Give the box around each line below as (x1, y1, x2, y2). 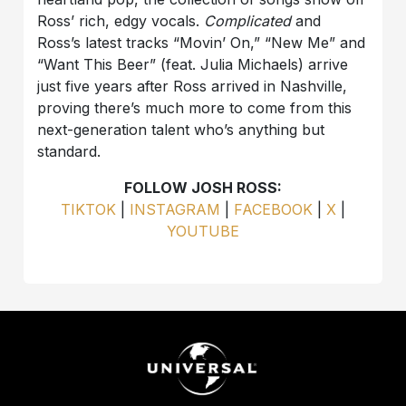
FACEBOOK (229, 200, 313, 219)
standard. (37, 142, 101, 161)
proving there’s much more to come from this (37, 99, 353, 118)
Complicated (204, 12, 292, 31)
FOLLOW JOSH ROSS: (124, 179, 282, 198)
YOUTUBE (167, 222, 239, 241)
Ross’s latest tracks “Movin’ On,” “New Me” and (37, 34, 366, 53)
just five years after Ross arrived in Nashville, (37, 77, 348, 96)
